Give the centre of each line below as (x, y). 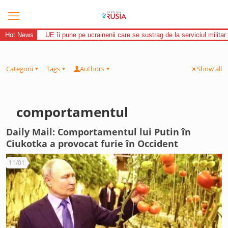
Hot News (19, 35)
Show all (209, 69)
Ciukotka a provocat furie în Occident (92, 144)
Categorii (20, 69)
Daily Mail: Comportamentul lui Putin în (98, 132)
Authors (92, 69)
